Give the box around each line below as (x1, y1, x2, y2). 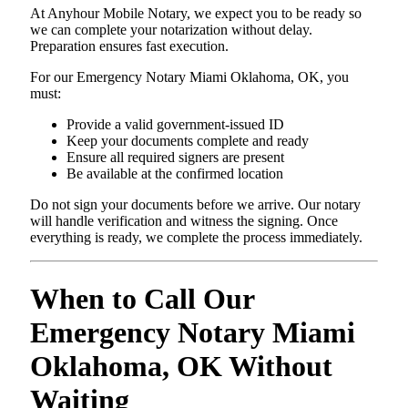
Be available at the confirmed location (66, 166, 283, 182)
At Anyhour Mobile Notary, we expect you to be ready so (30, 5, 362, 22)
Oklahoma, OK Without (30, 349, 332, 382)
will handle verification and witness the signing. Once (30, 213, 338, 229)
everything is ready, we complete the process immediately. (30, 229, 362, 246)
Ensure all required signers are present (66, 149, 284, 166)
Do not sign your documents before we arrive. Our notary (30, 197, 361, 213)
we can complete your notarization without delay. (30, 22, 312, 38)
